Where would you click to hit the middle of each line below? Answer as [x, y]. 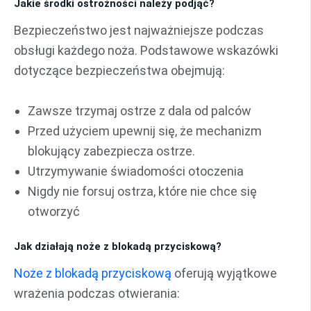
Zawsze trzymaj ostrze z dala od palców [140, 110]
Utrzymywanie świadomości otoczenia [136, 171]
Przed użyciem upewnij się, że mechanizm [145, 131]
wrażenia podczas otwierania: [97, 294]
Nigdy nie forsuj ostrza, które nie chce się [142, 191]
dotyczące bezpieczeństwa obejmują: [119, 71]
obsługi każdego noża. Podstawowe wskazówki [146, 51]
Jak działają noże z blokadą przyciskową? [118, 246]
